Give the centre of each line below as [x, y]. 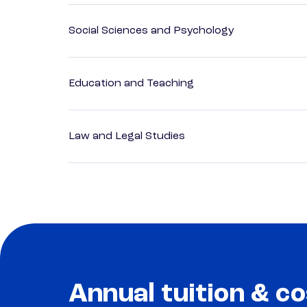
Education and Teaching [131, 84]
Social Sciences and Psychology [151, 31]
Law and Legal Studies [127, 137]
